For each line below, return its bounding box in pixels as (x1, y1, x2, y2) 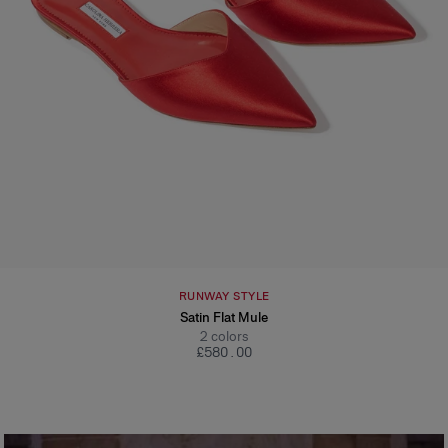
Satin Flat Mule (180, 309, 268, 327)
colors (211, 328, 248, 346)
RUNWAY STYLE (178, 289, 270, 304)
